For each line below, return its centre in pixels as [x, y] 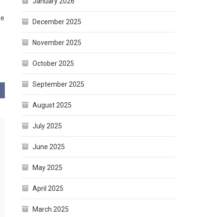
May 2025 [48, 168]
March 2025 [51, 209]
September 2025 [59, 85]
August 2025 [52, 105]
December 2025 [57, 22]
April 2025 [48, 189]
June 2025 [49, 147]
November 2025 [57, 43]
